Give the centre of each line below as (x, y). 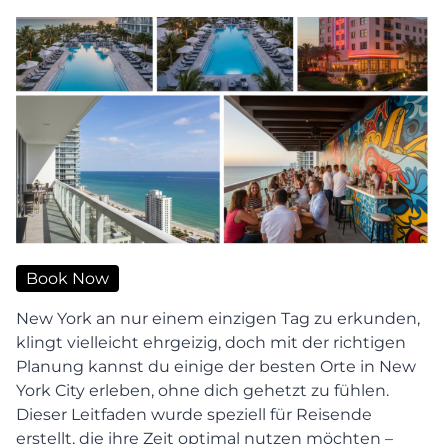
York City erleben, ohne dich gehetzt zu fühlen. (202, 390)
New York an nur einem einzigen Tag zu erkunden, (218, 318)
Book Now (67, 278)
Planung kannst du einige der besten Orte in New (216, 366)
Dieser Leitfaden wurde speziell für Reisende (194, 414)
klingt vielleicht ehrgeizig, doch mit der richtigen (211, 342)
